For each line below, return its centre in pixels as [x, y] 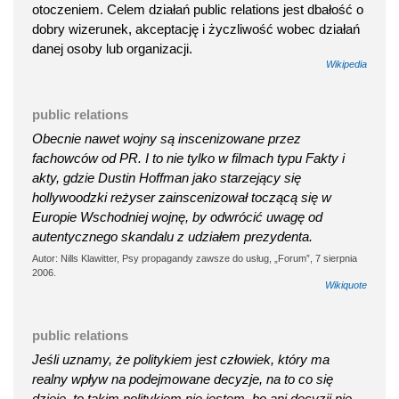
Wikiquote [346, 285]
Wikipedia [346, 65]
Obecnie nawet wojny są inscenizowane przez [167, 139]
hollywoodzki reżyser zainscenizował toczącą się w [182, 198]
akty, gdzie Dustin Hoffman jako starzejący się [167, 178]
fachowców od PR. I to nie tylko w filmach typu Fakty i [188, 159]
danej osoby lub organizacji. [112, 49]
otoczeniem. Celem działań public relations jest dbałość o [198, 10]
